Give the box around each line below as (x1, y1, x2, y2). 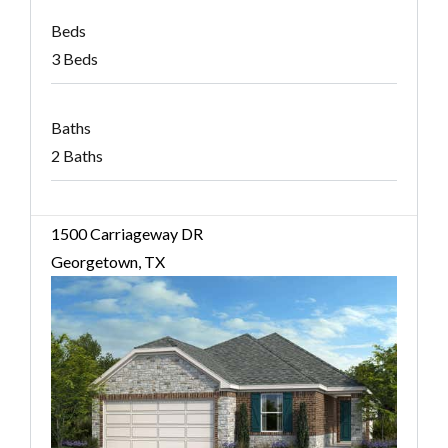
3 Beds (51, 49, 98, 69)
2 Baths (51, 146, 103, 166)
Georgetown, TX (51, 252, 165, 272)
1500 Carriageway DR (51, 224, 203, 244)
